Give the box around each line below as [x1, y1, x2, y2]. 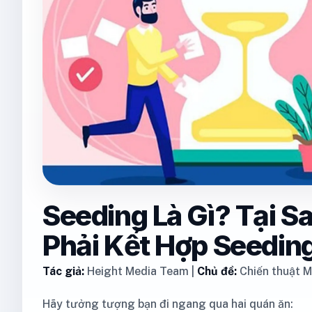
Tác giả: [42, 265, 84, 278]
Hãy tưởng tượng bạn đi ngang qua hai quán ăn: [42, 297, 293, 311]
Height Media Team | [84, 265, 197, 278]
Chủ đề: [197, 265, 237, 278]
